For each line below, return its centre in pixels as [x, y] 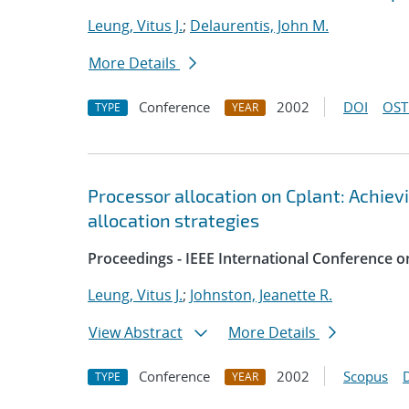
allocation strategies [173, 220]
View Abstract [136, 332]
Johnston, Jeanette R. [261, 295]
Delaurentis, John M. [259, 26]
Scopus [366, 376]
